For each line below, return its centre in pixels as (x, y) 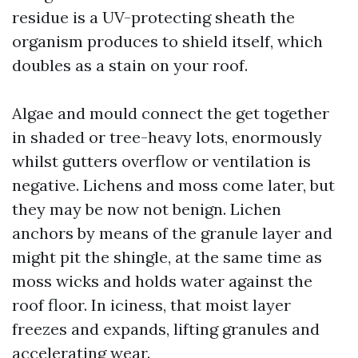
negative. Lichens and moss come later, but (173, 185)
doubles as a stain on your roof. (130, 65)
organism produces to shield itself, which (167, 41)
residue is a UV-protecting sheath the (153, 17)
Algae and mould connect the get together (171, 113)
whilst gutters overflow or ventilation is (161, 161)
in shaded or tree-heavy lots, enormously (167, 137)
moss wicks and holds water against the (162, 281)
